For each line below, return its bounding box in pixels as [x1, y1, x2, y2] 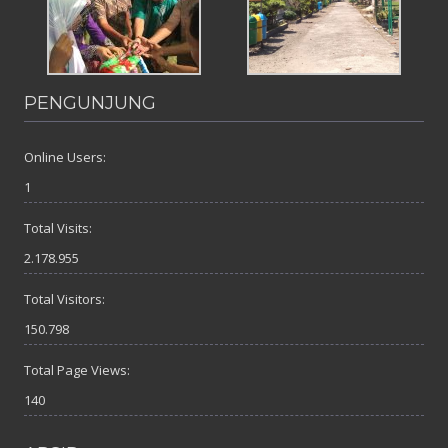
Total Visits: [24, 219, 92, 238]
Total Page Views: [24, 361, 130, 380]
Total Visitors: [24, 290, 105, 309]
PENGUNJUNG [24, 92, 156, 115]
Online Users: [24, 148, 106, 167]
